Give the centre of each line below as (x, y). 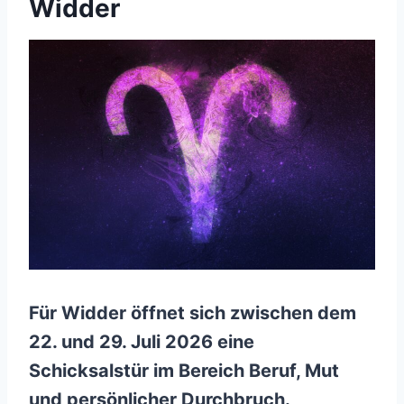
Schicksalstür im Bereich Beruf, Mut (184, 370)
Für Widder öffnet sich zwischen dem (193, 312)
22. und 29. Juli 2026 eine (142, 341)
